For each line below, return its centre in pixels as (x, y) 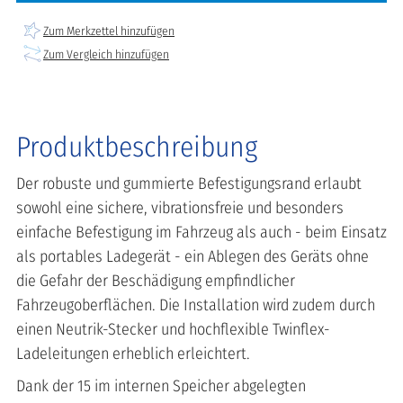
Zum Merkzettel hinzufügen (109, 31)
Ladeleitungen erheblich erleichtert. (133, 354)
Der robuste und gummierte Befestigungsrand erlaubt (189, 184)
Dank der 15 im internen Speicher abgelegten (161, 386)
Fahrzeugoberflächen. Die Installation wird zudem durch (196, 305)
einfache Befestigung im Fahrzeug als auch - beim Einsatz (201, 233)
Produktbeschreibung (137, 148)
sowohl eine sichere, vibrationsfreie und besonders (180, 208)
